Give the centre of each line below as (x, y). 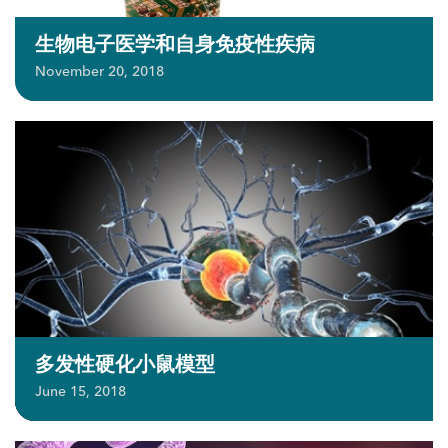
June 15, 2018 (80, 391)
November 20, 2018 (99, 71)
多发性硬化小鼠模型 (125, 364)
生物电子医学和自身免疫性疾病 (175, 44)
